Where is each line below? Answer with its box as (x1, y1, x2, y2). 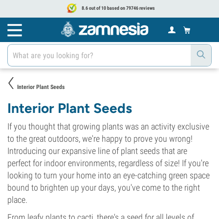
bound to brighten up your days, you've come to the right (7, 182, 200, 193)
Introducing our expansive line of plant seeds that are (7, 146, 187, 156)
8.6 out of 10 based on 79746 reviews (80, 5, 155, 11)
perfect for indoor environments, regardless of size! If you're (7, 158, 209, 168)
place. (7, 195, 27, 205)
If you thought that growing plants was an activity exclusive (7, 121, 209, 131)
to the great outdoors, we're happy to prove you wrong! (7, 133, 193, 144)
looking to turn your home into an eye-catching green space (7, 170, 210, 180)
